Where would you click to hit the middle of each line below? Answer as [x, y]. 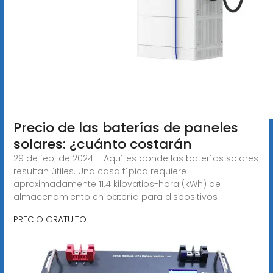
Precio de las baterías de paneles [126, 127]
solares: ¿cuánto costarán [102, 144]
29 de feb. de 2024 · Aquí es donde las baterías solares [136, 158]
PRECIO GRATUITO [50, 219]
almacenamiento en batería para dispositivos [115, 197]
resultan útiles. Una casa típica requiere [100, 171]
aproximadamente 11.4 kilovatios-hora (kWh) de [117, 184]
